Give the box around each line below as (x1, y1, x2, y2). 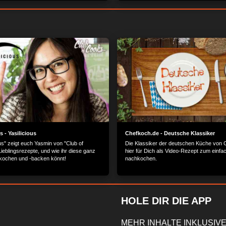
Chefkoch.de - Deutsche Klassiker (125, 130, 215, 136)
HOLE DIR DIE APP (121, 195, 211, 206)
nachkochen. (125, 155, 157, 161)
